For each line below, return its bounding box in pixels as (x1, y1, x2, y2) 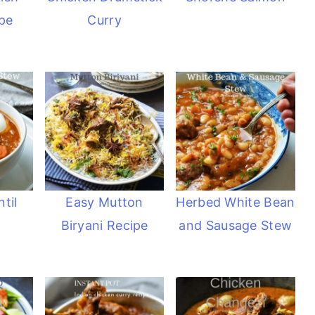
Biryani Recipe (60, 218, 148, 233)
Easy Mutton (65, 195, 143, 210)
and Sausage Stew (179, 218, 292, 233)
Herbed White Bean (176, 195, 295, 210)
